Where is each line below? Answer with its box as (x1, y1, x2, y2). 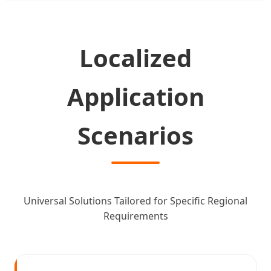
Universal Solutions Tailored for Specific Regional (24, 194, 247, 207)
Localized (79, 41, 192, 74)
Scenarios (77, 118, 194, 152)
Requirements (103, 209, 168, 223)
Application (67, 79, 204, 113)
